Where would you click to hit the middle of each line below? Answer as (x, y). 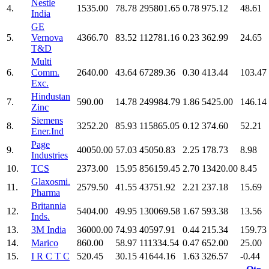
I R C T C (50, 256)
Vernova (47, 37)
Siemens (47, 120)
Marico (45, 243)
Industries (50, 155)
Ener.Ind (47, 131)
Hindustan (51, 96)
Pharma (46, 192)
